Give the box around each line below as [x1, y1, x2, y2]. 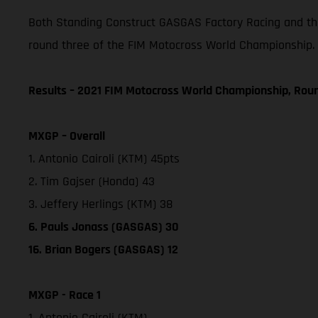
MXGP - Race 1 [28, 286, 101, 303]
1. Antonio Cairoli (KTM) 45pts [28, 150, 180, 167]
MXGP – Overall [28, 127, 105, 144]
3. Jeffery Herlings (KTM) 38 [28, 195, 172, 212]
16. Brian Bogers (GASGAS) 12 [28, 241, 178, 258]
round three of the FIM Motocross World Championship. [28, 36, 314, 53]
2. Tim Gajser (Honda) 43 [28, 172, 155, 190]
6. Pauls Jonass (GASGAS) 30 [28, 218, 179, 235]
